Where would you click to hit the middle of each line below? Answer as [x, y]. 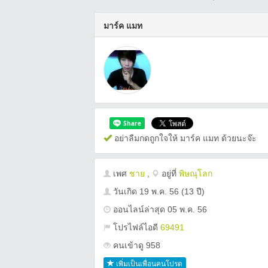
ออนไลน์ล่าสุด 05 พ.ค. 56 [159, 209]
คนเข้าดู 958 [135, 245]
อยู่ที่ [169, 173]
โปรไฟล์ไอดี [135, 227]
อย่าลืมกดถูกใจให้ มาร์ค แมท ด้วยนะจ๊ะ [184, 138]
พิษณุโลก [196, 173]
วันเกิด [125, 191]
